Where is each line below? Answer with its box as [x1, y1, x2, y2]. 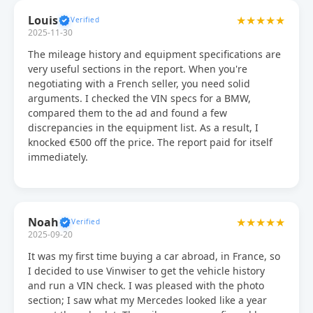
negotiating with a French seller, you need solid [28, 76, 250, 90]
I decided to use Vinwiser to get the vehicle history [28, 263, 265, 277]
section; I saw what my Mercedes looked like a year [28, 293, 267, 307]
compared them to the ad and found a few [28, 105, 227, 119]
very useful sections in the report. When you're [28, 61, 247, 75]
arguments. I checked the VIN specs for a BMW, [28, 91, 251, 105]
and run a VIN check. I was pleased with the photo [28, 278, 264, 292]
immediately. [28, 150, 88, 163]
